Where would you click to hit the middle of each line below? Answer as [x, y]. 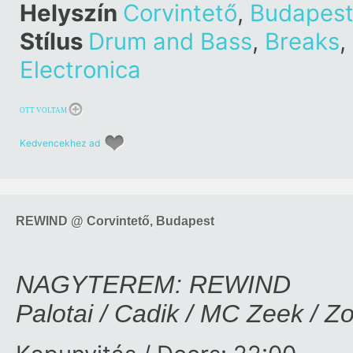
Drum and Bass [170, 41]
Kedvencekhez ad [60, 143]
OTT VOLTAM [43, 110]
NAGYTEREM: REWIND [153, 284]
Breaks [302, 41]
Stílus [54, 41]
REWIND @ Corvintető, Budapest [115, 221]
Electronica [80, 70]
